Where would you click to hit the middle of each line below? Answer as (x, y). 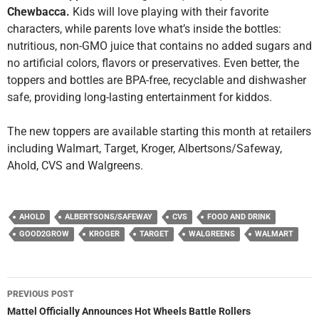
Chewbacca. (38, 12)
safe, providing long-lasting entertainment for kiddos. (140, 98)
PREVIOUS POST (41, 294)
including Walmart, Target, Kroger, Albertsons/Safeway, (145, 149)
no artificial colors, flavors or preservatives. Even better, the (153, 63)
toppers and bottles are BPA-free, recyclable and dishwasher (157, 80)
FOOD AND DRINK (239, 217)
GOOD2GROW (44, 234)
